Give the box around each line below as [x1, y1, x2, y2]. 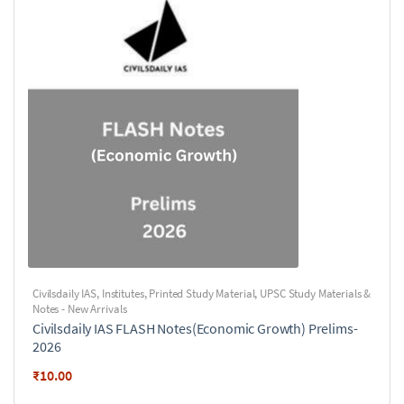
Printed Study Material [149, 286, 255, 301]
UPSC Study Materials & [260, 286, 372, 301]
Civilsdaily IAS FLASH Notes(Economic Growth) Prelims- [32, 319, 358, 337]
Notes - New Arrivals [32, 301, 127, 317]
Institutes [101, 286, 144, 301]
